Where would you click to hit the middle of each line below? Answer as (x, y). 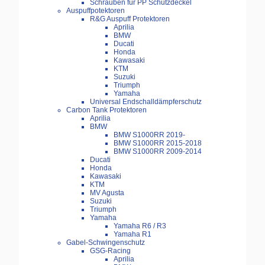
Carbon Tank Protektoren (106, 110)
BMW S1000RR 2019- (149, 135)
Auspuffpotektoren (96, 11)
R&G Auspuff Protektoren (130, 19)
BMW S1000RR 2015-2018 (158, 143)
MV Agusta (107, 193)
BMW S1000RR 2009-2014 (158, 152)
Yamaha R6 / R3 (140, 226)
